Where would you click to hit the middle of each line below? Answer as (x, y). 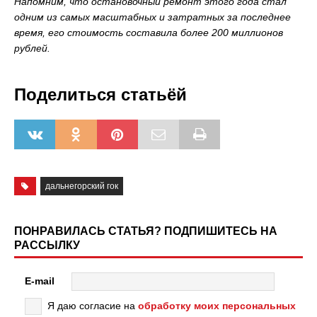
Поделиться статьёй (100, 94)
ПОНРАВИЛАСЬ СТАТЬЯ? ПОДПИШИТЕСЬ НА (146, 231)
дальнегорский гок (81, 186)
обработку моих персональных (217, 306)
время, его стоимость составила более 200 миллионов (149, 33)
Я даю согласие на (93, 306)
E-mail (40, 281)
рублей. (32, 48)
